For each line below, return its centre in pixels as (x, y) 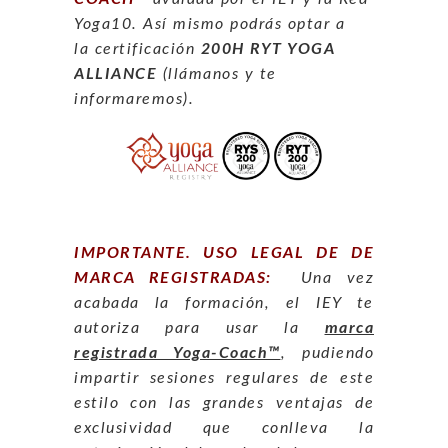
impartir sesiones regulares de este (224, 377)
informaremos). (134, 99)
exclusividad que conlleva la (224, 427)
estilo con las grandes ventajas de (224, 402)
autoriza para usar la (199, 327)
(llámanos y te (217, 74)
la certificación (137, 49)
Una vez (330, 277)
